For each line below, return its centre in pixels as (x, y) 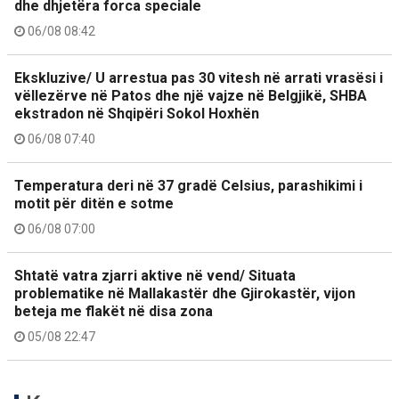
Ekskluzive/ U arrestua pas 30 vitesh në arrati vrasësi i (199, 78)
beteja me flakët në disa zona (114, 311)
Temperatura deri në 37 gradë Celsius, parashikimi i (188, 186)
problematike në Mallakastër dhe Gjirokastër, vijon (185, 293)
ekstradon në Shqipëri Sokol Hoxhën (137, 114)
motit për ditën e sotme (94, 204)
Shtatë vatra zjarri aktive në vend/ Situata (155, 276)
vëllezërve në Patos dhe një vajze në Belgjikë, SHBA (191, 96)
